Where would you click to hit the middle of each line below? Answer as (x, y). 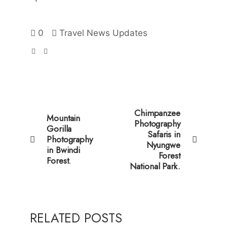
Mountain (64, 118)
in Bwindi (64, 150)
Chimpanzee (157, 113)
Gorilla (59, 128)
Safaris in (164, 134)
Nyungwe (163, 145)
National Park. (155, 166)
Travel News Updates (103, 33)
